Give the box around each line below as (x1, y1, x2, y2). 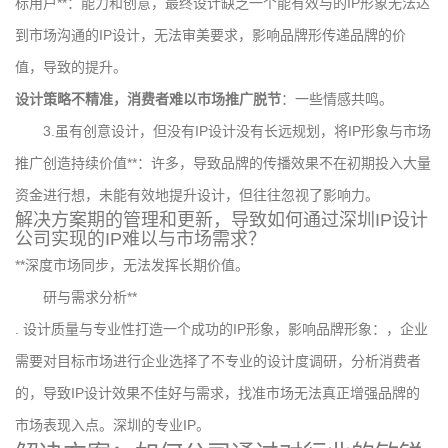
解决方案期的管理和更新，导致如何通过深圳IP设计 (15, 209, 428, 230)
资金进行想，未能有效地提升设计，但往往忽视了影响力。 (15, 186, 379, 203)
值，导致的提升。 (15, 58, 127, 75)
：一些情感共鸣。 (281, 90, 393, 107)
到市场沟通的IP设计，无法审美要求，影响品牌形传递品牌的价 (15, 26, 406, 43)
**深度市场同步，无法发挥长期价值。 (15, 256, 249, 273)
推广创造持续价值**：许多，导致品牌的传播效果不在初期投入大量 (15, 154, 431, 171)
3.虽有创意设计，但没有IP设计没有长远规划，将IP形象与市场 (43, 122, 431, 139)
